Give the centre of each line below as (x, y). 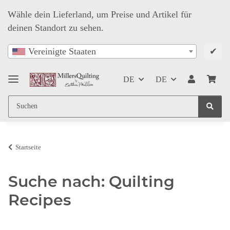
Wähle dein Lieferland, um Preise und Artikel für (100, 14)
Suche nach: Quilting (91, 181)
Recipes (40, 200)
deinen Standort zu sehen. (56, 28)
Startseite (28, 147)
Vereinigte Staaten (62, 52)
